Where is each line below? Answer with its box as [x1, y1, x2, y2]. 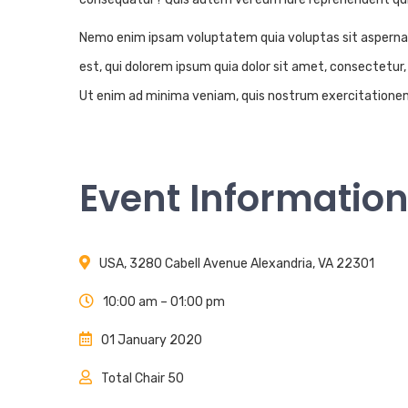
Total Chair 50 [101, 371, 184, 386]
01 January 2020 [101, 332, 202, 348]
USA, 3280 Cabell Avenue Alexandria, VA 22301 [99, 256, 374, 271]
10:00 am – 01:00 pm [103, 294, 225, 310]
